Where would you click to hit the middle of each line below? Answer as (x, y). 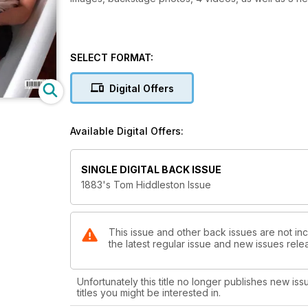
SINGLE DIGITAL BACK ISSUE (151, 170)
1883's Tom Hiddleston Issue (146, 185)
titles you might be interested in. (149, 293)
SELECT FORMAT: (112, 57)
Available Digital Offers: (127, 131)
